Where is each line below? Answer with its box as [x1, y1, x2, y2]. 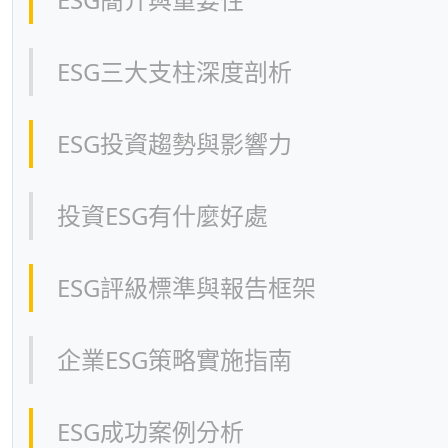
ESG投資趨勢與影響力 [57, 127, 292, 160]
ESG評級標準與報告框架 [57, 271, 316, 304]
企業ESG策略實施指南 [57, 343, 292, 376]
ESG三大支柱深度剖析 [57, 55, 292, 88]
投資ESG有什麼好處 [57, 199, 268, 232]
